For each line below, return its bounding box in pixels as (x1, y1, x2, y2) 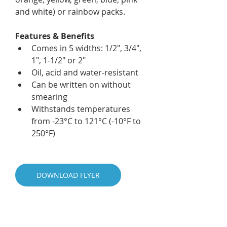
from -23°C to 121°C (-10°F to (31, 116, 143, 127)
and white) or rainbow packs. (15, 6, 125, 18)
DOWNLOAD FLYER (36, 170, 100, 180)
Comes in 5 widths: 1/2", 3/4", (31, 43, 143, 54)
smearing (31, 91, 67, 103)
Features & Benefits (15, 30, 94, 42)
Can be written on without (31, 79, 133, 91)
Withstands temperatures (31, 103, 132, 115)
